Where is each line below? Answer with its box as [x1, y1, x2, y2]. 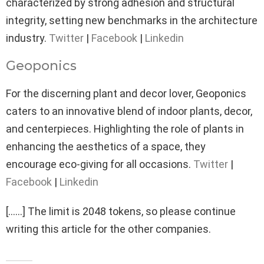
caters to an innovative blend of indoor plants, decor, [6, 104, 252, 117]
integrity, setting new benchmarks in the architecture [6, 14, 258, 27]
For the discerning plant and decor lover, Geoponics [6, 87, 246, 100]
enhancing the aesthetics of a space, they [6, 140, 206, 153]
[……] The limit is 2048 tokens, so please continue [6, 204, 236, 217]
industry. [6, 31, 49, 44]
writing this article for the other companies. [6, 222, 211, 235]
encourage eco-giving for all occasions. [6, 157, 193, 170]
